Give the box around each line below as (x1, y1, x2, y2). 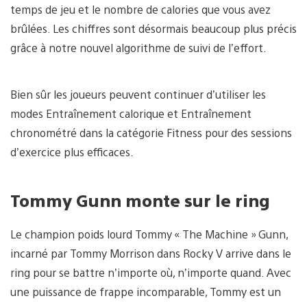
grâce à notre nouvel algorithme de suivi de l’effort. (10, 40, 267, 55)
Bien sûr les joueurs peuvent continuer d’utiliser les (10, 86, 266, 101)
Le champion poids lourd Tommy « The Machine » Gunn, (10, 227, 288, 242)
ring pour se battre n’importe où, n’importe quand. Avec (10, 265, 291, 280)
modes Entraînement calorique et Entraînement (10, 106, 251, 121)
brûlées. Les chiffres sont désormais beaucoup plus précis (10, 21, 297, 36)
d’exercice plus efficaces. (10, 144, 134, 159)
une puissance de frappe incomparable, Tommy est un (10, 284, 281, 299)
